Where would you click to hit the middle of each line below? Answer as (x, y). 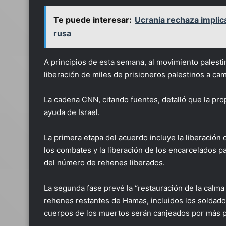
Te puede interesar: (93, 20)
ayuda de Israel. (72, 112)
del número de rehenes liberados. (104, 163)
